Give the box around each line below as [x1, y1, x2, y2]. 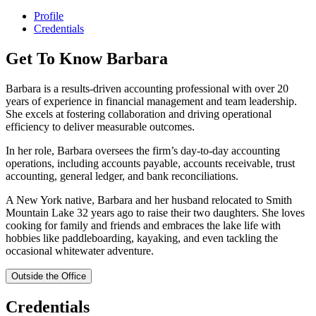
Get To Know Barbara [6, 49, 168, 68]
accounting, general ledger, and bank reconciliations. [6, 169, 241, 182]
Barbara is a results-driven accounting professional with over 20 [6, 82, 288, 95]
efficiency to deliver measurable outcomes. [6, 120, 195, 133]
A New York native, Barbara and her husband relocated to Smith [6, 193, 292, 206]
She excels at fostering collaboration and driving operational [6, 107, 272, 120]
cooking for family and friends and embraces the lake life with [6, 219, 281, 231]
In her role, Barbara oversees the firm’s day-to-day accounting [6, 144, 280, 157]
